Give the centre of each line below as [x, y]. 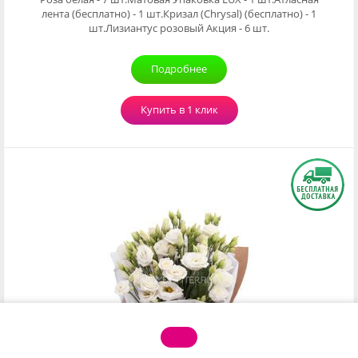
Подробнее [179, 69]
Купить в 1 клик [179, 109]
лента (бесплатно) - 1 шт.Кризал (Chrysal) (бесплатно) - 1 [179, 14]
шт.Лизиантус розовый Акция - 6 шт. [179, 28]
